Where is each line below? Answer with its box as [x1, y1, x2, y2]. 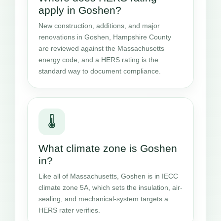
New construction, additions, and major [38, 21, 160, 30]
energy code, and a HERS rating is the [38, 55, 158, 64]
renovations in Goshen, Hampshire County [38, 33, 171, 41]
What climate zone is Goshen [38, 142, 177, 154]
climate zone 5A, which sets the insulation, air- [38, 183, 183, 191]
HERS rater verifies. [38, 206, 100, 214]
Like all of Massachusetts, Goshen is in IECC [38, 172, 178, 180]
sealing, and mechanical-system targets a [38, 194, 168, 203]
